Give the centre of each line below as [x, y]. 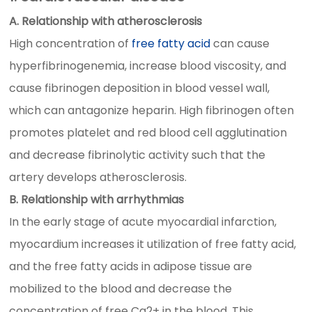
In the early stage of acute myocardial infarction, [143, 221]
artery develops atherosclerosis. [98, 177]
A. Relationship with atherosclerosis [106, 21]
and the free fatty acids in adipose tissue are [131, 266]
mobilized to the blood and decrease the [121, 288]
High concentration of [71, 43]
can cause [240, 43]
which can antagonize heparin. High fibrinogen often [152, 110]
